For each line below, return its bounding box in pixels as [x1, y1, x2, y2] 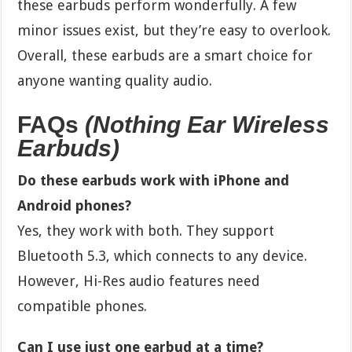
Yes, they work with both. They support [17, 222, 275, 239]
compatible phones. [17, 297, 148, 314]
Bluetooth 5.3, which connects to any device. [17, 247, 308, 264]
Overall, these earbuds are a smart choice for [17, 46, 313, 64]
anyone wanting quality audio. [17, 71, 213, 89]
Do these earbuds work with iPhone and [17, 171, 290, 189]
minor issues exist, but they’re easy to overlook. [17, 21, 332, 38]
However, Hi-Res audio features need [17, 272, 261, 289]
